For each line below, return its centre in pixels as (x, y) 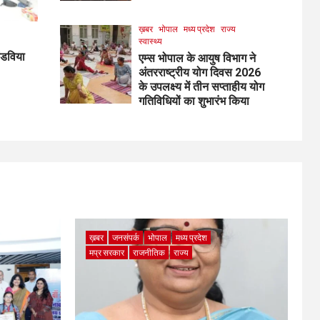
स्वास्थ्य (150, 41)
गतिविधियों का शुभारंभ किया (194, 101)
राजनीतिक (149, 252)
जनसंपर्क (125, 237)
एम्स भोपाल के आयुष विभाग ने (197, 58)
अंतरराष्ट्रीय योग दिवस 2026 (199, 72)
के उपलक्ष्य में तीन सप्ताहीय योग (201, 86)
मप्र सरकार (106, 252)
